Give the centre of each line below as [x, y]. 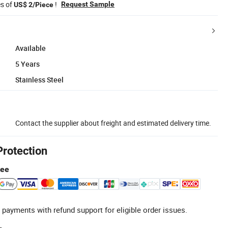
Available [31, 48]
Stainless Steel [39, 79]
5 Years [27, 64]
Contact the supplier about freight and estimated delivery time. [113, 123]
